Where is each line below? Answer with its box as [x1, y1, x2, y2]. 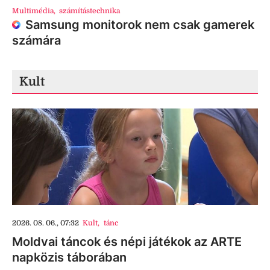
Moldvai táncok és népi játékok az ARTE [12, 234, 242, 250]
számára [12, 33, 61, 48]
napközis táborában [12, 250, 127, 265]
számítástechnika [59, 7, 121, 16]
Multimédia [12, 7, 54, 16]
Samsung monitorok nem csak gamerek [25, 17, 254, 33]
